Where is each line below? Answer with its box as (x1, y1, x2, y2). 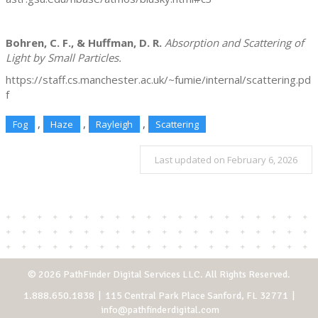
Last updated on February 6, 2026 (155, 153, 297, 167)
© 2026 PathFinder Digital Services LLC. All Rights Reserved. (28, 268, 290, 281)
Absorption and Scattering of (165, 35, 304, 50)
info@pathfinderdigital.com (101, 304, 219, 317)
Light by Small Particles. (6, 50, 121, 65)
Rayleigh (96, 118, 133, 131)
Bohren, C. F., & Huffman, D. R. (6, 35, 162, 50)
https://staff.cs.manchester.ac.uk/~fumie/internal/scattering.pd (6, 72, 311, 87)
